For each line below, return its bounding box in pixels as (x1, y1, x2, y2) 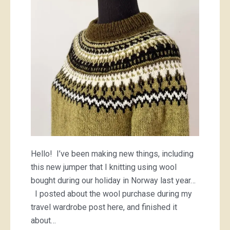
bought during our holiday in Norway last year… (31, 176, 196, 185)
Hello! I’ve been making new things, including (31, 149, 194, 159)
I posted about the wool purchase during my (31, 189, 192, 199)
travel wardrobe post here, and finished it (31, 202, 177, 212)
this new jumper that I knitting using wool (31, 162, 177, 172)
